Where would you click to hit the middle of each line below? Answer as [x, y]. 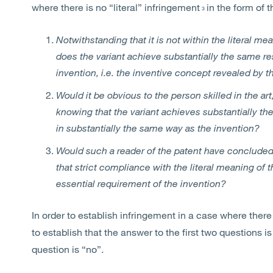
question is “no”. [68, 249]
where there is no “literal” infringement [116, 7]
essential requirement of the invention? [141, 183]
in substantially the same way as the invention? [158, 128]
